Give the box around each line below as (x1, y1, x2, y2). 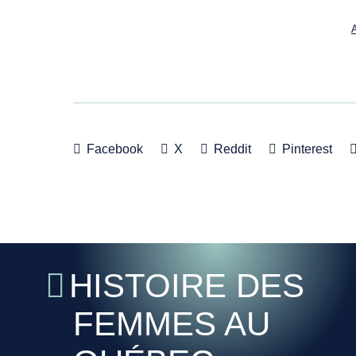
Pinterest (279, 142, 332, 156)
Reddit (211, 142, 251, 156)
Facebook (83, 142, 143, 156)
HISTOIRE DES (69, 267, 304, 304)
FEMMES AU (73, 305, 270, 342)
